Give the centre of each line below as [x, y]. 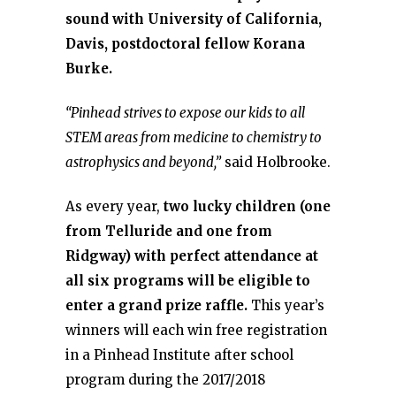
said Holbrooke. [276, 162]
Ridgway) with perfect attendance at [192, 256]
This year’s [286, 305]
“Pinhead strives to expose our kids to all [185, 113]
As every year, [114, 206]
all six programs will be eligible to [188, 281]
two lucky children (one [247, 206]
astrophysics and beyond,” [143, 162]
